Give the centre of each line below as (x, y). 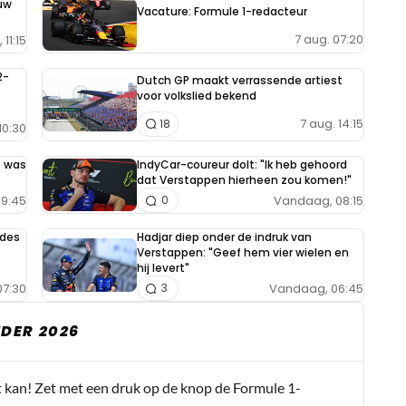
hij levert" (163, 268)
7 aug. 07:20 (329, 39)
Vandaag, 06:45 (316, 288)
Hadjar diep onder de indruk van (224, 237)
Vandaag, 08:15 (319, 200)
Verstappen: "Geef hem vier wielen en (243, 252)
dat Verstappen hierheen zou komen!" (244, 180)
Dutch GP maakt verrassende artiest (240, 81)
